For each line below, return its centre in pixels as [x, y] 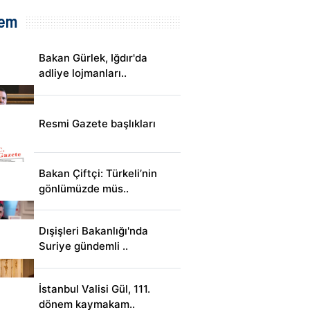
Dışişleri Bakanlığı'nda [93, 231]
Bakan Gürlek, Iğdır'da [93, 58]
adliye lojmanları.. [83, 73]
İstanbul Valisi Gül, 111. [94, 289]
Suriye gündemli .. [83, 246]
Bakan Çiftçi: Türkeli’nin [98, 174]
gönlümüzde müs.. [84, 189]
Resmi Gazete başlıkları [97, 123]
